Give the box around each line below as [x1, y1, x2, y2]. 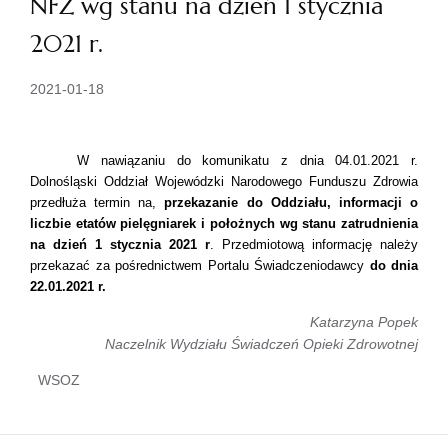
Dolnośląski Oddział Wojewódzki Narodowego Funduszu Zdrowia [30, 174, 418, 189]
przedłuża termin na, [30, 195, 165, 210]
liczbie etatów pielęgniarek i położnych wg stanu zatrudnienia [30, 216, 418, 231]
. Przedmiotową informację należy [210, 237, 418, 252]
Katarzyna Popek [310, 314, 418, 330]
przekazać [30, 258, 96, 273]
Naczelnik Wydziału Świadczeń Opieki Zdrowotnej [105, 336, 418, 352]
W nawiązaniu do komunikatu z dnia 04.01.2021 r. [77, 153, 418, 168]
